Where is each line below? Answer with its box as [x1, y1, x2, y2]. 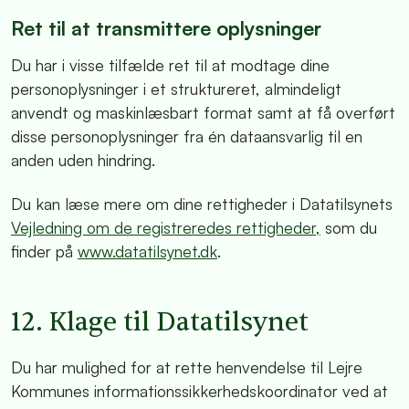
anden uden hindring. [11, 150, 155, 171]
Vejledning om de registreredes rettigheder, [11, 217, 320, 238]
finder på [11, 241, 78, 262]
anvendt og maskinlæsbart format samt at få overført [11, 102, 395, 123]
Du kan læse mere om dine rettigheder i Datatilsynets [11, 194, 393, 215]
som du [320, 217, 377, 238]
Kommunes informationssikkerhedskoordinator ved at [11, 380, 388, 401]
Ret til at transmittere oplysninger [11, 16, 321, 41]
